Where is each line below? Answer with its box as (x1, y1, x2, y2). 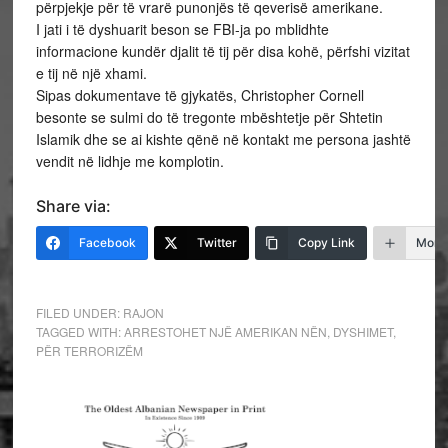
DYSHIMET (332, 323, 393, 340)
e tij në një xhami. (35, 63, 147, 83)
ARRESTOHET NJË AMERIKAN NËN (123, 323, 327, 340)
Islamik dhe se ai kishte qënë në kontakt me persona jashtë (35, 129, 411, 149)
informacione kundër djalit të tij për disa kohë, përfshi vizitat (35, 41, 410, 61)
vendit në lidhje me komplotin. (35, 151, 224, 171)
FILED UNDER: (35, 304, 123, 321)
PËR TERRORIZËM (35, 342, 143, 359)
